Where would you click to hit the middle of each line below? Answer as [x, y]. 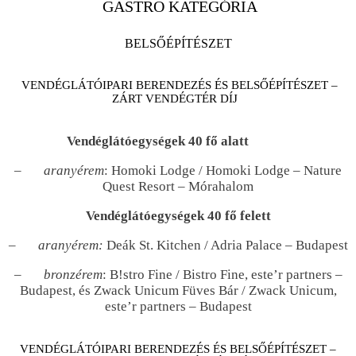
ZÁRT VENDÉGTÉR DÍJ [178, 99]
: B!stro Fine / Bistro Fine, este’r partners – [222, 275]
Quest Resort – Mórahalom [178, 187]
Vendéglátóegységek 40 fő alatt [170, 141]
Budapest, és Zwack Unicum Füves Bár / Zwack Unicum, [178, 291]
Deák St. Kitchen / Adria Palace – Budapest [225, 246]
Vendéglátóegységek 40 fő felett [178, 216]
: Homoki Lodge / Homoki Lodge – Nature [223, 171]
